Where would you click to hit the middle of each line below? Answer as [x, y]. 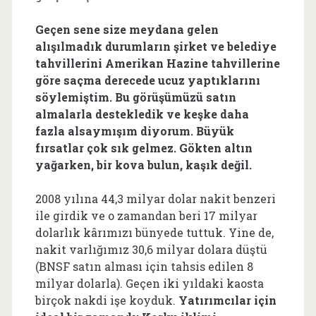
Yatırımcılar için [227, 300]
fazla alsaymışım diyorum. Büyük [134, 130]
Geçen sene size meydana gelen [127, 29]
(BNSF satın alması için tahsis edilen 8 [144, 266]
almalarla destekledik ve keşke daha [142, 114]
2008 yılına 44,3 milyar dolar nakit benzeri [155, 198]
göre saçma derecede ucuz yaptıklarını [147, 80]
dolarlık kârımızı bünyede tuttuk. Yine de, [154, 232]
